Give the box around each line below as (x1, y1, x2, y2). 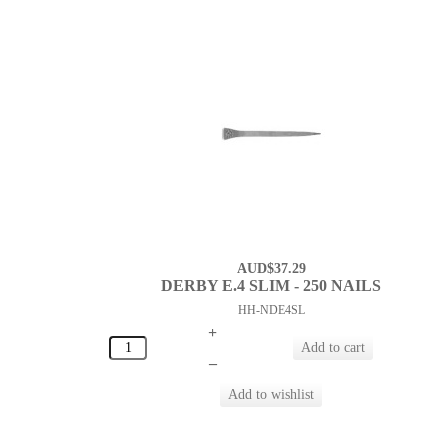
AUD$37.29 (236, 261, 306, 277)
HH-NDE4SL (237, 303, 305, 318)
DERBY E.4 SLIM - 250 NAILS (161, 277, 382, 295)
